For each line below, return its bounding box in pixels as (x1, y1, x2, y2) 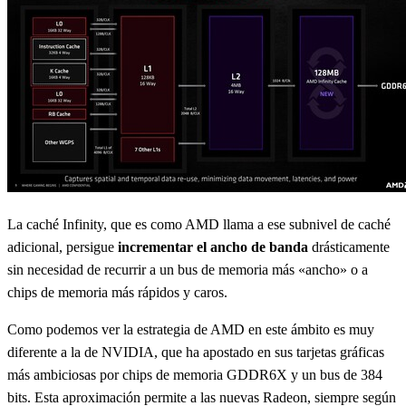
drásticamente (308, 239, 390, 255)
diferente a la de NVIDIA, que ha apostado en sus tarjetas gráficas (7, 344, 384, 360)
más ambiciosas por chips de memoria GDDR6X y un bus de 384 (7, 367, 382, 382)
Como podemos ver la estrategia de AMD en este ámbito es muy (7, 322, 374, 337)
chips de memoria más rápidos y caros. (7, 285, 227, 300)
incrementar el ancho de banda (118, 239, 308, 255)
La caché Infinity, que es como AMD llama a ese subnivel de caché (7, 217, 391, 232)
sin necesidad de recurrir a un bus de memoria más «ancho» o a (7, 262, 368, 277)
